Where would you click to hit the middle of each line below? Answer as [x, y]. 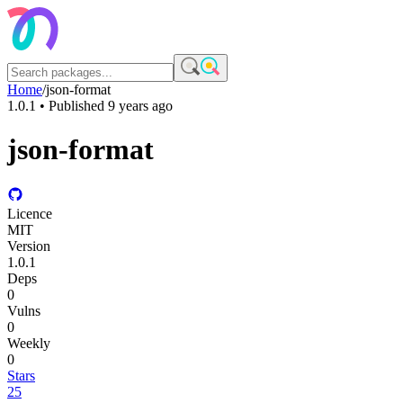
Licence [30, 213]
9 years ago [140, 106]
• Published [72, 106]
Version [29, 246]
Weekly [29, 343]
